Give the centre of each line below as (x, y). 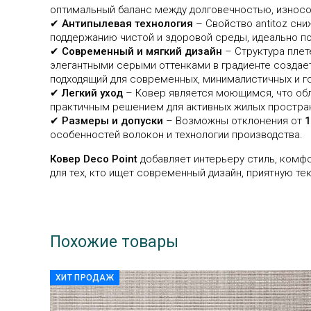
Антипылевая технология (127, 23)
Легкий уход (92, 93)
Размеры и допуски (112, 120)
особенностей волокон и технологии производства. (176, 134)
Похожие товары (114, 242)
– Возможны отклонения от (234, 120)
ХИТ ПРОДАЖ (85, 277)
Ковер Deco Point (94, 159)
